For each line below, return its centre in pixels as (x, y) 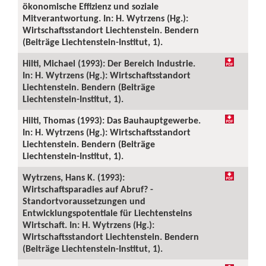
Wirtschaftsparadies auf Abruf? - (88, 189)
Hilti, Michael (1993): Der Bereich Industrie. (109, 63)
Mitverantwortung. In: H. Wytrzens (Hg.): (105, 18)
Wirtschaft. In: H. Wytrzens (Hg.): (88, 225)
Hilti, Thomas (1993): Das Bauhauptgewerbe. (112, 120)
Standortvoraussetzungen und (84, 201)
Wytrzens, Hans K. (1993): (74, 177)
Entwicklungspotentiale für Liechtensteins (107, 213)
